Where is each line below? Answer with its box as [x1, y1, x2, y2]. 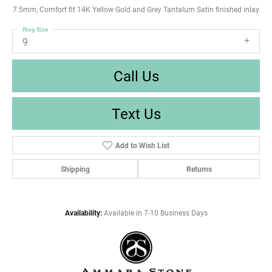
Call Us [113, 66, 159, 86]
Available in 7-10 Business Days [103, 208, 208, 218]
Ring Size [22, 24, 48, 33]
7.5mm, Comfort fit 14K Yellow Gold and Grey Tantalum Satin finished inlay [13, 4, 259, 14]
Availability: [64, 208, 102, 218]
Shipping [60, 164, 90, 174]
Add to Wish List [115, 140, 169, 151]
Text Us [111, 104, 161, 124]
